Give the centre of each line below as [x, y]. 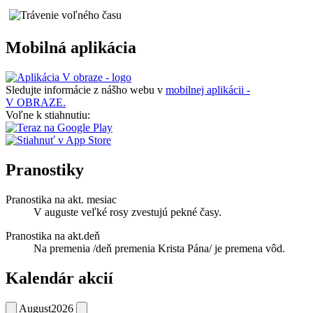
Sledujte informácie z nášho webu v [86, 90]
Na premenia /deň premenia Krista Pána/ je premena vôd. [159, 249]
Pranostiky [45, 170]
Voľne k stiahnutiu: [48, 115]
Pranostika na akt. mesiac [61, 200]
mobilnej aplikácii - [208, 90]
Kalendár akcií [59, 278]
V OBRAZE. [36, 103]
